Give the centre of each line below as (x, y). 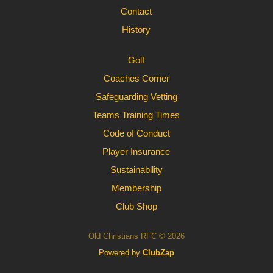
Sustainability (136, 170)
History (136, 30)
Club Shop (136, 206)
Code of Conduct (136, 133)
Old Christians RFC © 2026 (136, 236)
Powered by (120, 253)
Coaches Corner (136, 78)
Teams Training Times (136, 115)
